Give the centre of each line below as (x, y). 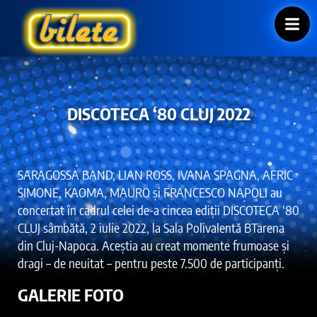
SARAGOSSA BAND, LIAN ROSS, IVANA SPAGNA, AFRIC (155, 174)
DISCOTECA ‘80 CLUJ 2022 (158, 113)
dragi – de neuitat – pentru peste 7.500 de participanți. (151, 263)
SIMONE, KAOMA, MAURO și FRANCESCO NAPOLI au (150, 192)
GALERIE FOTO (71, 294)
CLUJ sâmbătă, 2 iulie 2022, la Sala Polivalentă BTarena (151, 227)
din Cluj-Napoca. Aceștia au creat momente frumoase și (154, 245)
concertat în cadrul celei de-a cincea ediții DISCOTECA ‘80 (158, 209)
